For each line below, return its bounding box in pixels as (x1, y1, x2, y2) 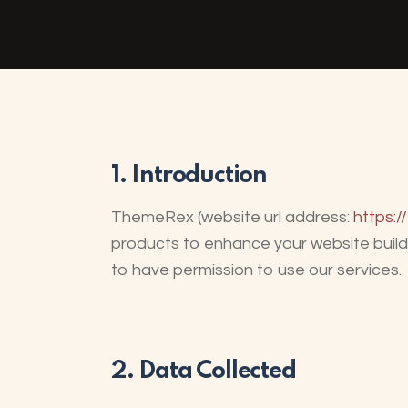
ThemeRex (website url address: (111, 209, 353, 227)
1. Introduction (111, 163, 268, 189)
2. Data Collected (111, 359, 296, 384)
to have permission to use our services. (111, 261, 402, 280)
